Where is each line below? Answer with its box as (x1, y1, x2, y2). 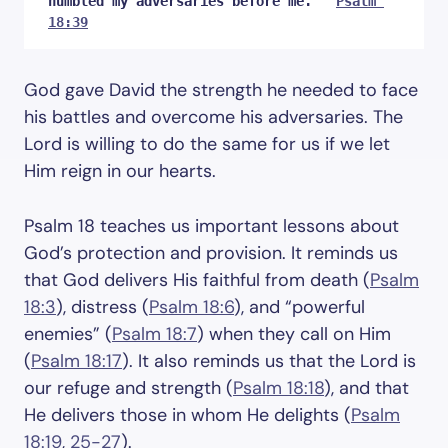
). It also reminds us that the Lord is (122, 349, 416, 373)
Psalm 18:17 (31, 349, 122, 373)
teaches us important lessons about (95, 214, 399, 238)
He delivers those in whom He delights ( (24, 403, 351, 427)
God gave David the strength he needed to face (24, 78, 418, 102)
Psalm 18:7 (112, 322, 197, 346)
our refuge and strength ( (24, 376, 233, 400)
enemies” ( (24, 322, 112, 346)
